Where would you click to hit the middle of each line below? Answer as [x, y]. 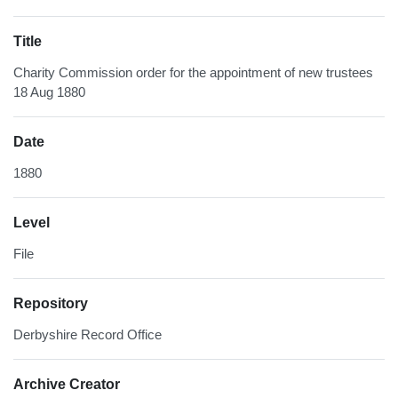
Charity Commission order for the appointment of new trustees [193, 73]
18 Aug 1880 [49, 92]
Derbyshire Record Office [88, 335]
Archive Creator [67, 385]
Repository [51, 304]
